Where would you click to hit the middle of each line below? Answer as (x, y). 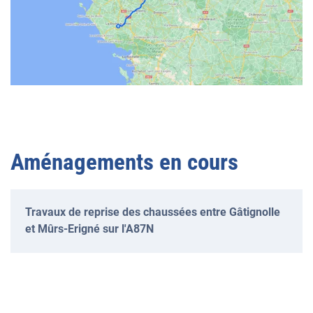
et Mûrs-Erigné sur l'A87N (89, 228)
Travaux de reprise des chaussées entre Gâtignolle (153, 212)
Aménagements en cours (124, 161)
